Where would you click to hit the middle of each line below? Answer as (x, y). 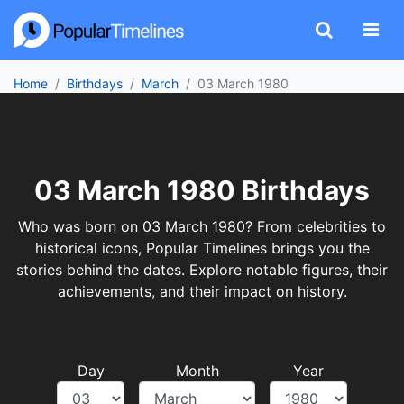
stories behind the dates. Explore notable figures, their (202, 270)
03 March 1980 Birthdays (202, 190)
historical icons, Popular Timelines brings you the (202, 248)
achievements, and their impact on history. (202, 291)
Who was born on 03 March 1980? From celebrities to (202, 226)
